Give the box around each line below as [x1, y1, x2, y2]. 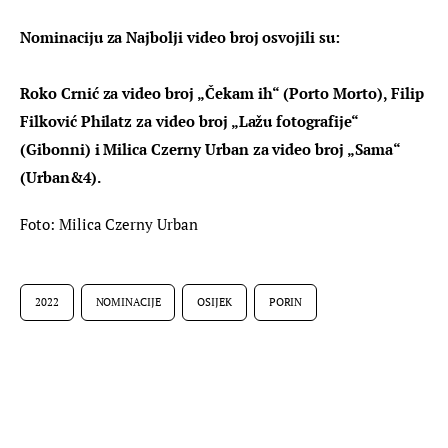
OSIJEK [197, 294, 232, 309]
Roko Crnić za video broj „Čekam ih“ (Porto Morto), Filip [20, 82, 428, 103]
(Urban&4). [20, 166, 101, 187]
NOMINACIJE [95, 294, 161, 309]
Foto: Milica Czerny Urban [20, 214, 198, 235]
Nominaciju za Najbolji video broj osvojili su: [20, 26, 340, 47]
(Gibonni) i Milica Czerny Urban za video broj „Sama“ [20, 138, 404, 159]
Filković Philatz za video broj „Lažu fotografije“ [20, 110, 362, 131]
